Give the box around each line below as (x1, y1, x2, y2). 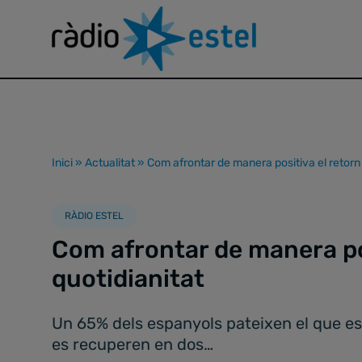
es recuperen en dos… (52, 335, 213, 354)
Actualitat (85, 156, 135, 170)
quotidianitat (52, 264, 204, 293)
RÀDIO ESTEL (65, 210, 124, 221)
